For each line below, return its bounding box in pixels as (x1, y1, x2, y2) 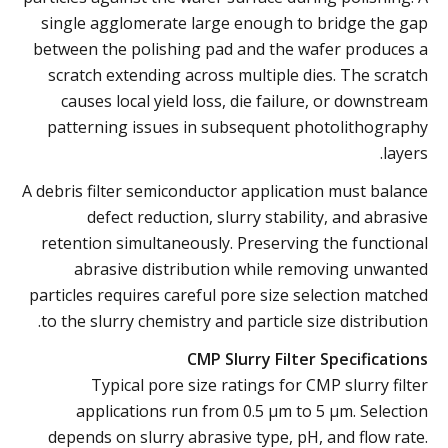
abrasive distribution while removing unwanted (74, 257, 428, 280)
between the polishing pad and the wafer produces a (33, 37, 428, 60)
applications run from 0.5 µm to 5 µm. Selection (76, 399, 428, 422)
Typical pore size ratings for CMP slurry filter (91, 373, 428, 396)
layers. (383, 141, 428, 164)
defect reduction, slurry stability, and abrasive (87, 205, 428, 228)
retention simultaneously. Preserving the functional (41, 231, 428, 254)
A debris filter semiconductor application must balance (22, 179, 428, 202)
